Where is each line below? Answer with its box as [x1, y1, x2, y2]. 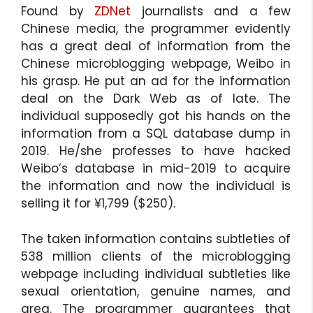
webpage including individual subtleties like [21, 265, 291, 282]
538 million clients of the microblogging [21, 247, 291, 265]
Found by [21, 3, 94, 20]
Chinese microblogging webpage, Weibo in [21, 55, 291, 73]
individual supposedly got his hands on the [21, 108, 291, 125]
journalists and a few [131, 3, 291, 20]
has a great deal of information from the [21, 38, 291, 55]
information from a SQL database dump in [21, 125, 291, 143]
